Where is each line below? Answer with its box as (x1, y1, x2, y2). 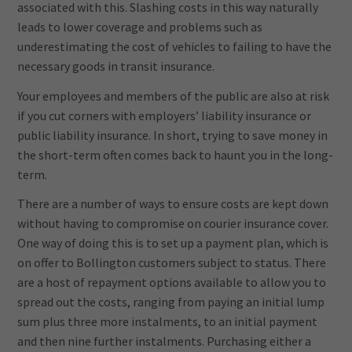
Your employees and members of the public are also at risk (17, 87, 330, 104)
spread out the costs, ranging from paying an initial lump (17, 294, 325, 310)
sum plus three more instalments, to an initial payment (17, 313, 318, 330)
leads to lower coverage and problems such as (17, 18, 263, 35)
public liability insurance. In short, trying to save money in (17, 126, 328, 143)
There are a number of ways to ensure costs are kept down (17, 196, 329, 212)
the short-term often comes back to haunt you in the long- (17, 146, 334, 163)
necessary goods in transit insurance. (17, 57, 215, 74)
